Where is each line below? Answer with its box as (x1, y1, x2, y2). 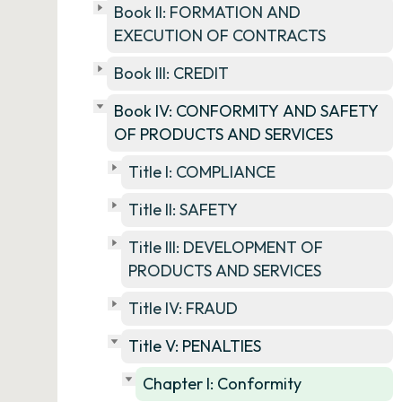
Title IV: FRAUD (128, 298, 238, 319)
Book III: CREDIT (114, 63, 229, 83)
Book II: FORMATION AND (114, 2, 301, 22)
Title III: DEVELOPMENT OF (128, 237, 323, 258)
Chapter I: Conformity (143, 373, 301, 394)
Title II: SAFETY (128, 199, 238, 220)
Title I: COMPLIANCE (128, 162, 275, 182)
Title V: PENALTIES (128, 336, 261, 356)
